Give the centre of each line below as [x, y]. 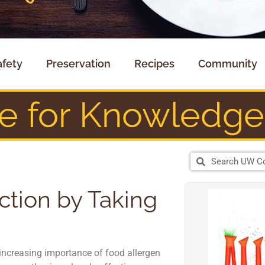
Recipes [154, 64]
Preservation [78, 64]
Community [227, 64]
